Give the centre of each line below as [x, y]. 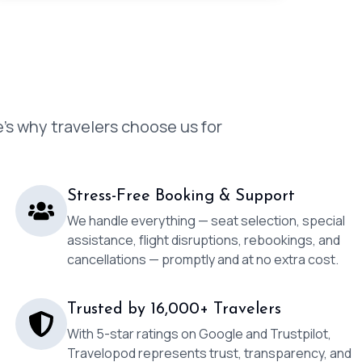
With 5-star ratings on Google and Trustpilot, [199, 334]
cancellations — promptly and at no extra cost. [202, 259]
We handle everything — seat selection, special [206, 221]
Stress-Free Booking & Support [181, 196]
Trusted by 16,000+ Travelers [174, 309]
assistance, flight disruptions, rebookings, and [203, 240]
